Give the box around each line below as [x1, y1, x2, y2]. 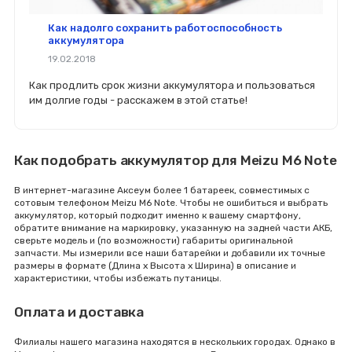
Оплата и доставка [14, 304, 145, 320]
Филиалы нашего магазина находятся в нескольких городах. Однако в [14, 336, 335, 347]
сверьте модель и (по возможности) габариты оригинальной [14, 235, 293, 246]
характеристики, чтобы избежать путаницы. [14, 273, 222, 284]
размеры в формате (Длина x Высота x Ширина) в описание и [14, 260, 296, 271]
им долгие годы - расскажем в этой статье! [29, 94, 247, 107]
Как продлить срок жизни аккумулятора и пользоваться [29, 79, 315, 92]
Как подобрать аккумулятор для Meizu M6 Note [14, 152, 337, 168]
